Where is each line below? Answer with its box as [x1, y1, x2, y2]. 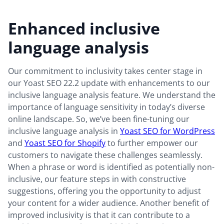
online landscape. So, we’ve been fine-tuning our [8, 113, 189, 125]
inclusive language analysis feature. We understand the [8, 89, 215, 101]
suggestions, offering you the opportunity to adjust [8, 185, 201, 197]
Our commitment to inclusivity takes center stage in [8, 65, 202, 77]
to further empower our [105, 137, 198, 149]
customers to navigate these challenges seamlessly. [8, 149, 202, 161]
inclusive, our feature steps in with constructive [8, 173, 186, 185]
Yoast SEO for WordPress [120, 125, 215, 137]
